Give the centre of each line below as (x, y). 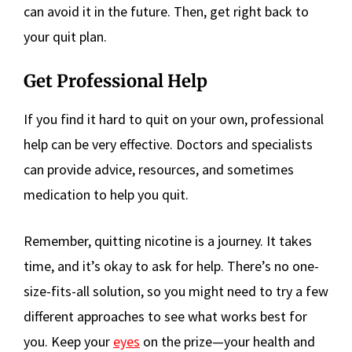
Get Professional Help (115, 81)
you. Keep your (68, 341)
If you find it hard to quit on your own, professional (174, 119)
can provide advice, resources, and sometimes (159, 169)
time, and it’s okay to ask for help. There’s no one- (171, 266)
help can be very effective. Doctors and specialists (168, 144)
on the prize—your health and (227, 341)
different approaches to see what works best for (165, 316)
